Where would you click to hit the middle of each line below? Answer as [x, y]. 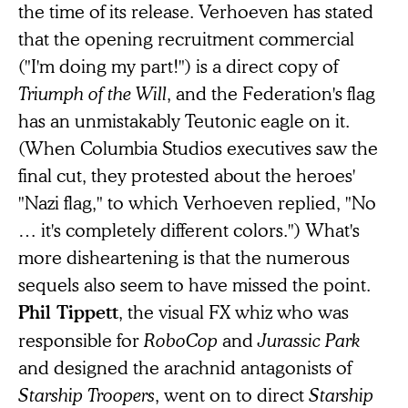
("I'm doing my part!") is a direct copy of [178, 65]
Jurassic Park [309, 339]
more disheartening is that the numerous [184, 256]
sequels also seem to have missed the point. [194, 284]
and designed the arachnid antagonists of [185, 367]
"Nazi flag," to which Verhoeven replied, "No [197, 202]
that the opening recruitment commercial [186, 38]
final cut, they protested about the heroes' [187, 174]
